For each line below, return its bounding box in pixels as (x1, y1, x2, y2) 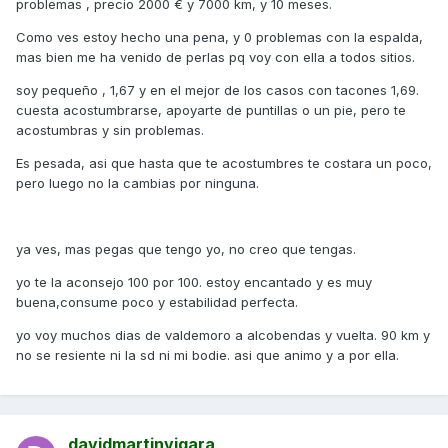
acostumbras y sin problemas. (16, 122, 204, 139)
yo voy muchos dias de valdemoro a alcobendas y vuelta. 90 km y (16, 327, 430, 344)
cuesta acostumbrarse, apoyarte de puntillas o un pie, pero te (16, 102, 406, 119)
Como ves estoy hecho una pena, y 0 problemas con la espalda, (16, 29, 423, 46)
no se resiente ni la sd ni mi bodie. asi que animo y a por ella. (16, 347, 399, 364)
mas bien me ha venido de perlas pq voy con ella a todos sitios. (16, 49, 415, 66)
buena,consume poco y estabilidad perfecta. (16, 294, 298, 311)
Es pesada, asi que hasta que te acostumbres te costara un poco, (16, 155, 432, 172)
